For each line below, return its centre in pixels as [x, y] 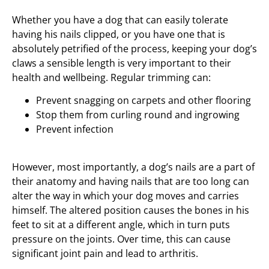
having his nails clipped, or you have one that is [119, 34]
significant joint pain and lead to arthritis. [105, 253]
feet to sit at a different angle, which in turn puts [121, 224]
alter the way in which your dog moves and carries [125, 195]
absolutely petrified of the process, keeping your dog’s [134, 49]
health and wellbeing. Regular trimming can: [111, 77]
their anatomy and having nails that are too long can [131, 181]
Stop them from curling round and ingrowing [138, 115]
